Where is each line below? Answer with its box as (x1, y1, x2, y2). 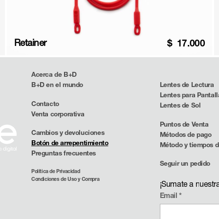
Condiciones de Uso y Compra (31, 175, 100, 182)
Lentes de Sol (159, 101, 201, 109)
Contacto (31, 99, 59, 108)
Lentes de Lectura (159, 80, 214, 88)
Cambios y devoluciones (31, 129, 105, 137)
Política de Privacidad (31, 168, 80, 174)
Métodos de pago (159, 130, 212, 138)
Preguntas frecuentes (31, 149, 96, 157)
